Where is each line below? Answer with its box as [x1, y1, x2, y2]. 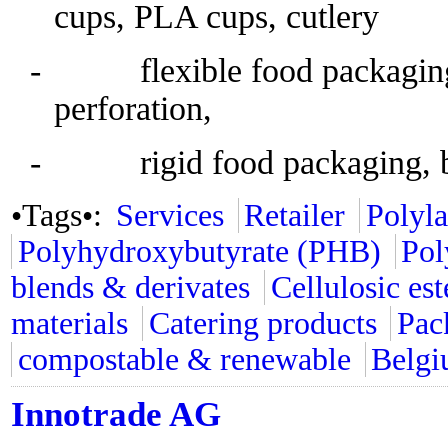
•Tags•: [11, 198, 110, 233]
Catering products [148, 306, 377, 341]
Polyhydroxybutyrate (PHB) [17, 234, 381, 269]
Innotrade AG [11, 395, 221, 434]
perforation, [53, 90, 212, 127]
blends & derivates [11, 270, 250, 305]
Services [115, 198, 224, 233]
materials [11, 306, 128, 341]
